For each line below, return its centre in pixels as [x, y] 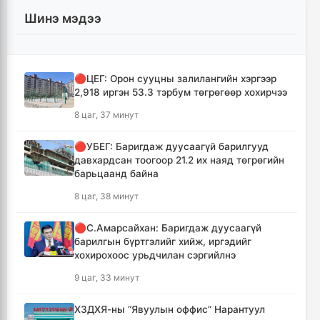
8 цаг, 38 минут [106, 196]
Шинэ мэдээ [63, 18]
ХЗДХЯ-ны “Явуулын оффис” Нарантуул [170, 309]
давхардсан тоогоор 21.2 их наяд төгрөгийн [179, 160]
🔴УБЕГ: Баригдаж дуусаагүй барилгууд [171, 146]
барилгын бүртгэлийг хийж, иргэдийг [163, 241]
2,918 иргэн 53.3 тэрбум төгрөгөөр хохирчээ [181, 92]
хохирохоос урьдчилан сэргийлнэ [155, 255]
